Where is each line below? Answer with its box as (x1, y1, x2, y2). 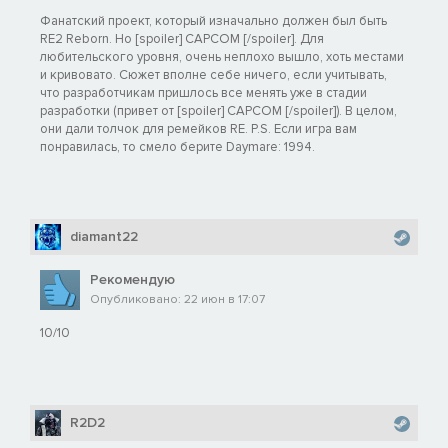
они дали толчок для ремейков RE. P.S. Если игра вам (40, 120, 357, 137)
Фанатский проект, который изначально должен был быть (40, 12, 387, 29)
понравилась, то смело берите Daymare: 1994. (40, 138, 315, 155)
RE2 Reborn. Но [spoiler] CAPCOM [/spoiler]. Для (40, 30, 324, 47)
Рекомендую (90, 270, 175, 288)
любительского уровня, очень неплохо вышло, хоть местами (40, 48, 404, 65)
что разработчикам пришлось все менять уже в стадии (40, 84, 367, 101)
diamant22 (70, 227, 138, 245)
